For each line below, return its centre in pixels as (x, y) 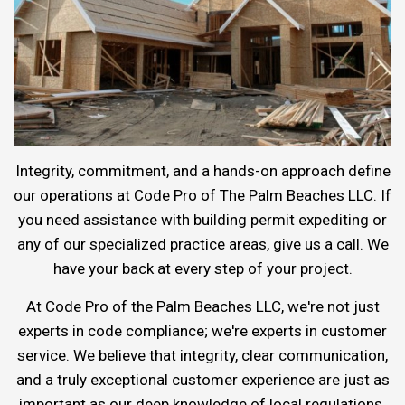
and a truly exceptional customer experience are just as (202, 379)
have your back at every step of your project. (202, 268)
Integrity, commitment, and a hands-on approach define (202, 170)
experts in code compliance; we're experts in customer (202, 330)
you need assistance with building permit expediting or (202, 219)
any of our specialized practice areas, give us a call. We (202, 244)
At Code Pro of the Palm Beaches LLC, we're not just (202, 306)
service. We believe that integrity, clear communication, (202, 355)
